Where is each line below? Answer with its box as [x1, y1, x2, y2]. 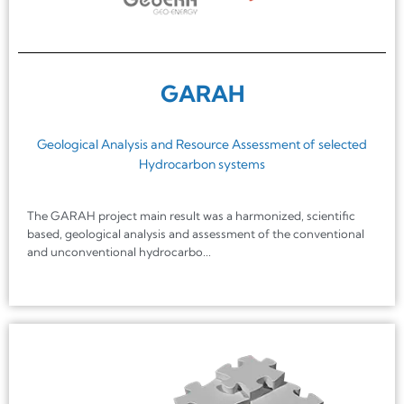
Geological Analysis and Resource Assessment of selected [37, 136, 367, 153]
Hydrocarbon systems [139, 156, 265, 173]
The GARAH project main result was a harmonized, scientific [27, 208, 355, 224]
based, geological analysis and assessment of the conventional [27, 226, 364, 242]
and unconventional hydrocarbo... [27, 244, 211, 260]
